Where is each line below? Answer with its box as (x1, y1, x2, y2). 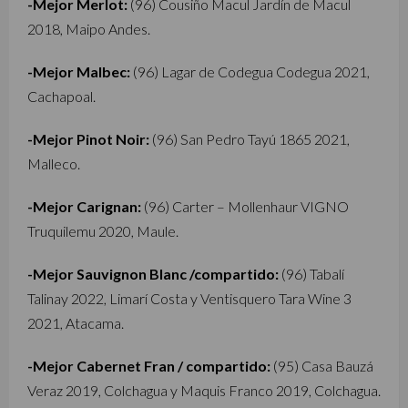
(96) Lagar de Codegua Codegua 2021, (130, 63, 370, 80)
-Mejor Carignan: (27, 198, 141, 215)
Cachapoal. (27, 87, 96, 105)
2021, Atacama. (27, 314, 124, 331)
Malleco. (27, 155, 80, 172)
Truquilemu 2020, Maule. (27, 222, 178, 240)
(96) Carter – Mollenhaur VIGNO (141, 198, 349, 215)
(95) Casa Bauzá (270, 357, 373, 374)
